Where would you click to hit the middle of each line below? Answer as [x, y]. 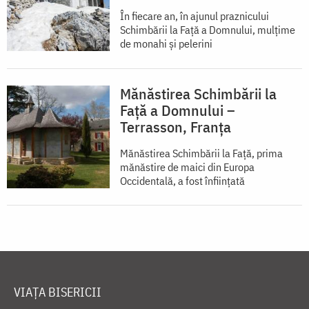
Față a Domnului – [178, 110]
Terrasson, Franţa [176, 127]
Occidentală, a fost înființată [182, 181]
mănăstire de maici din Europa [187, 167]
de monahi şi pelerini [166, 44]
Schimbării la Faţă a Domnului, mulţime [208, 30]
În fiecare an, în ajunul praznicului [195, 16]
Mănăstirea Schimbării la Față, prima [201, 153]
